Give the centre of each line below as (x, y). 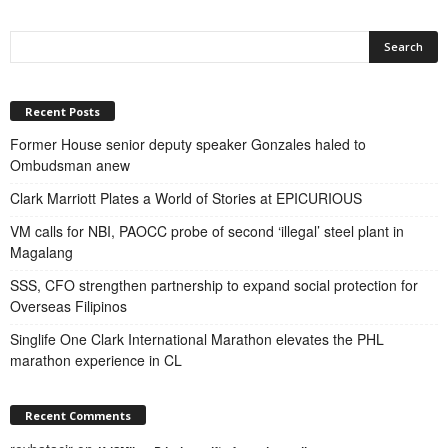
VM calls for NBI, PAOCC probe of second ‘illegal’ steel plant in (207, 230)
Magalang (41, 251)
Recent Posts (62, 111)
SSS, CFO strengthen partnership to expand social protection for (214, 284)
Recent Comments (78, 415)
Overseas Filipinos (68, 305)
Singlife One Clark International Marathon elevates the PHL (197, 338)
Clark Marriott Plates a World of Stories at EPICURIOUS (186, 197)
